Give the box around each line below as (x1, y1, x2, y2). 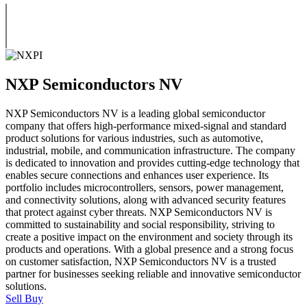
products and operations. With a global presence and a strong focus (5, 243, 293, 255)
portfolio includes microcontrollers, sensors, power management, (5, 181, 284, 193)
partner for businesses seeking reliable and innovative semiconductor (5, 267, 301, 280)
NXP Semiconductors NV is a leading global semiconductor (5, 107, 265, 119)
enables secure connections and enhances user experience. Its (5, 169, 269, 181)
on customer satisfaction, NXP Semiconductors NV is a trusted (5, 255, 276, 267)
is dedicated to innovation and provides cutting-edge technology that (5, 156, 299, 169)
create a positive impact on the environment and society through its (5, 230, 293, 243)
